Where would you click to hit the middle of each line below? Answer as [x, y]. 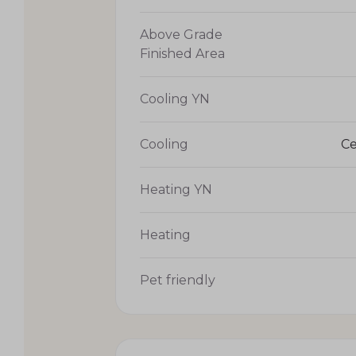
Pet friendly [178, 280]
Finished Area [182, 53]
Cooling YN [175, 99]
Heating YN [176, 189]
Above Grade [181, 34]
